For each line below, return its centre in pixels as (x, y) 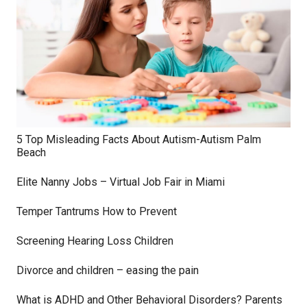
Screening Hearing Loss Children (95, 241)
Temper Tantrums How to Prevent (97, 211)
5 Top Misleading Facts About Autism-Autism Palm (139, 139)
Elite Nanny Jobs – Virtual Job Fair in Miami (121, 182)
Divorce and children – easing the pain (108, 270)
